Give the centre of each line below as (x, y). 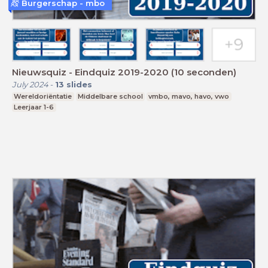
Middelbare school (110, 97)
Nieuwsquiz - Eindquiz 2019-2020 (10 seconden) (124, 72)
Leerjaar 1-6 (34, 107)
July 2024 (30, 85)
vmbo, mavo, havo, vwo (189, 97)
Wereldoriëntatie (43, 97)
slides (79, 85)
